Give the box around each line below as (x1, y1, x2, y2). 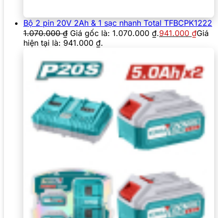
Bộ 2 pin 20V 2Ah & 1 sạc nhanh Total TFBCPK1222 (23, 18, 212, 28)
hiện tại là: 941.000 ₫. (23, 38, 103, 48)
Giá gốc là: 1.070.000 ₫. (70, 28, 159, 38)
